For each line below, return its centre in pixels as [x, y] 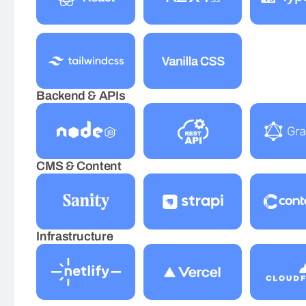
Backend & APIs [81, 96]
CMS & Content [79, 166]
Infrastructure [75, 236]
